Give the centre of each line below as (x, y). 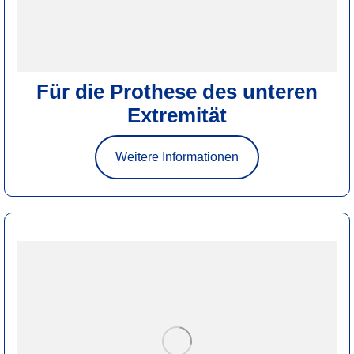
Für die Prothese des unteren (177, 91)
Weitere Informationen (177, 156)
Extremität (177, 115)
